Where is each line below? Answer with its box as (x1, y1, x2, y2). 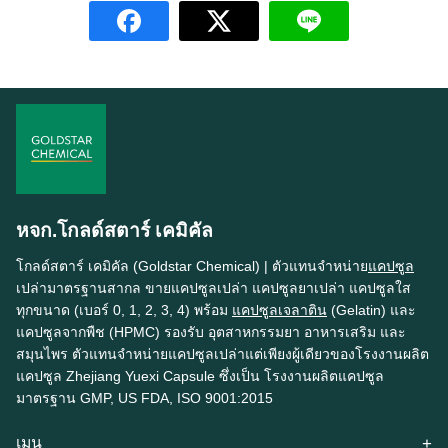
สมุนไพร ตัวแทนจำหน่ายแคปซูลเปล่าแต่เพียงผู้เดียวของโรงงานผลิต (16, 346, 429, 363)
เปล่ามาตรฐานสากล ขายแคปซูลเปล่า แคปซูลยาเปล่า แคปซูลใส (16, 280, 411, 297)
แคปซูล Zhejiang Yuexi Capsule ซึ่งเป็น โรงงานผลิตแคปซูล (16, 368, 384, 385)
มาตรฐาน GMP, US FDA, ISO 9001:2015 (16, 390, 273, 407)
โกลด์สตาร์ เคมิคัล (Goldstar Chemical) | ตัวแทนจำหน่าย (16, 258, 368, 275)
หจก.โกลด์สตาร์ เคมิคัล (16, 220, 213, 242)
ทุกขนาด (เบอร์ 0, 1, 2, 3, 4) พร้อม (16, 302, 232, 319)
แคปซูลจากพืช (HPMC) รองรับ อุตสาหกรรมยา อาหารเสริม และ (16, 324, 406, 341)
